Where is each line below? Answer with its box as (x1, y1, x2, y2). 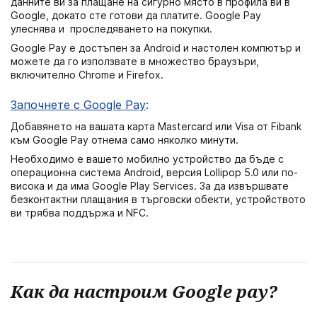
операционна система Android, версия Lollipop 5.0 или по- (11, 166, 298, 178)
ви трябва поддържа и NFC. (11, 206, 149, 219)
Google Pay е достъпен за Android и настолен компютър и (11, 42, 301, 54)
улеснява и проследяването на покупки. (11, 23, 212, 35)
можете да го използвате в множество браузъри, (11, 55, 259, 68)
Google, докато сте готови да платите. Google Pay (11, 9, 261, 22)
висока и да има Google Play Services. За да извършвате (11, 179, 289, 192)
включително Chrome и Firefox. (11, 69, 163, 81)
